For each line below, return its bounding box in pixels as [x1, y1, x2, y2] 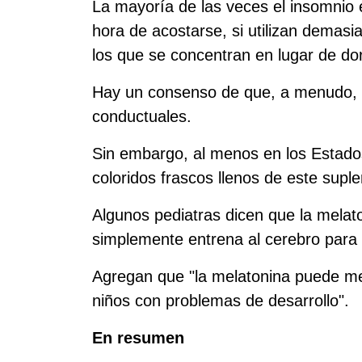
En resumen [92, 329, 184, 347]
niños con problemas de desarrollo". [92, 292, 349, 309]
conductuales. [92, 107, 192, 125]
